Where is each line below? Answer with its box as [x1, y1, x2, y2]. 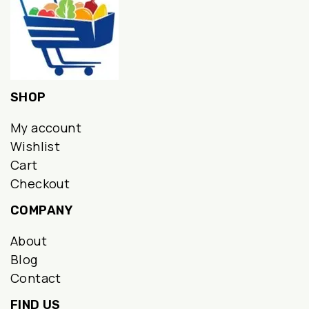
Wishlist [10, 138, 61, 155]
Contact [10, 270, 61, 287]
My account [10, 119, 81, 137]
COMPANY [10, 203, 73, 219]
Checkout [10, 175, 70, 192]
